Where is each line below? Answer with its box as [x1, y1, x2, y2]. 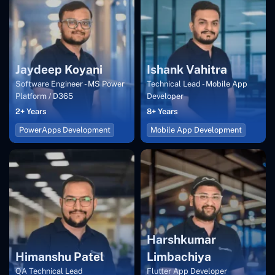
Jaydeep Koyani [15, 63, 103, 77]
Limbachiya [147, 250, 211, 264]
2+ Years [15, 107, 47, 117]
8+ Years [147, 107, 178, 117]
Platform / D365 [15, 91, 73, 101]
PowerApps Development [19, 125, 110, 135]
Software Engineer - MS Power [15, 79, 125, 89]
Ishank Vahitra [147, 63, 227, 77]
